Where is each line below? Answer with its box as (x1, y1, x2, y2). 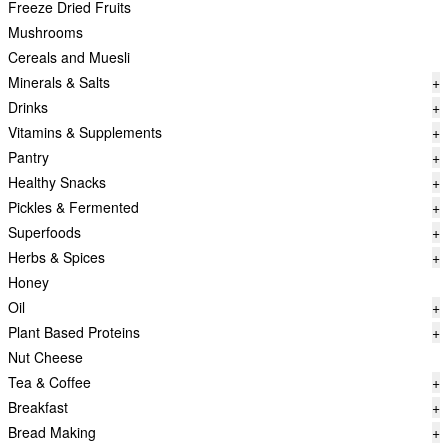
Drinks (8, 97, 48, 117)
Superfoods (8, 222, 81, 242)
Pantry (8, 147, 49, 167)
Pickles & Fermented (8, 197, 139, 217)
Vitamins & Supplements (8, 122, 162, 142)
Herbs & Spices (8, 247, 105, 267)
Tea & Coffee (8, 372, 91, 392)
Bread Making (8, 422, 96, 442)
